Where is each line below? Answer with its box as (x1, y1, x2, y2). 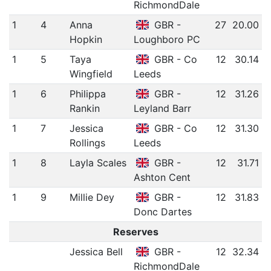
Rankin (69, 102, 100, 114)
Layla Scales (69, 156, 126, 169)
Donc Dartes (133, 205, 192, 218)
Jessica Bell (69, 245, 123, 258)
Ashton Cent (133, 171, 191, 183)
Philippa (69, 87, 106, 100)
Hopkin (69, 33, 102, 45)
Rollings (69, 136, 105, 149)
